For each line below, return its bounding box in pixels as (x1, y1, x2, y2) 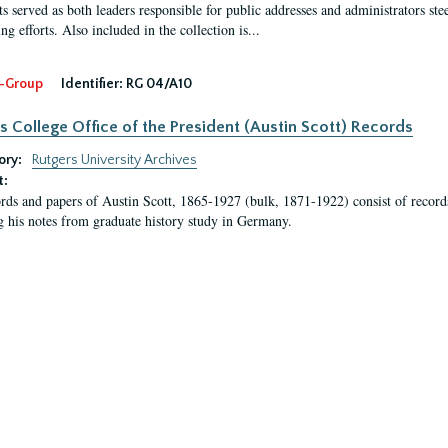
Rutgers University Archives (31, 152, 197, 168)
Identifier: (60, 76, 123, 92)
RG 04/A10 (125, 76, 192, 92)
